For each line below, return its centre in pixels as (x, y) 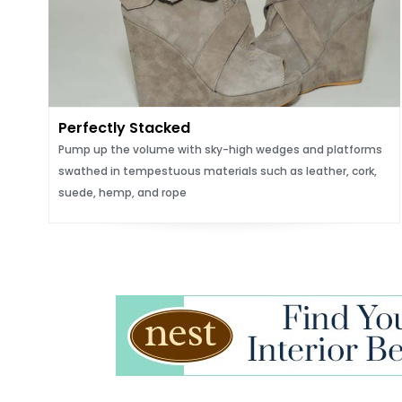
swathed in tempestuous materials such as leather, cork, (217, 171)
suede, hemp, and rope (122, 192)
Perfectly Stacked (124, 128)
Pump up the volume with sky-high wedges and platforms (220, 149)
